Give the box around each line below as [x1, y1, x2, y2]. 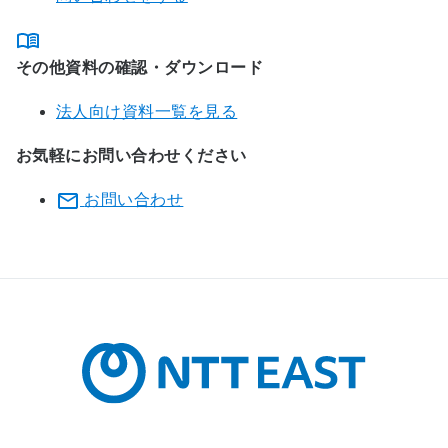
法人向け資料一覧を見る [56, 103, 238, 121]
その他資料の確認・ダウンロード [16, 59, 264, 77]
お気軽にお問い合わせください [16, 147, 247, 165]
